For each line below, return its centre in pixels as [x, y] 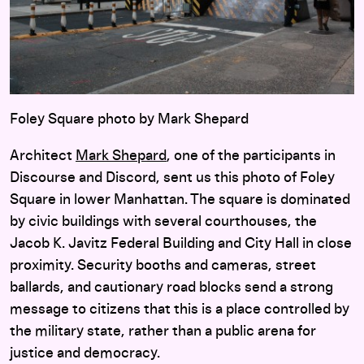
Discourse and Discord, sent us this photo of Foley [172, 178]
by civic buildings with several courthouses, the [163, 222]
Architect [43, 156]
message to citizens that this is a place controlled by [180, 310]
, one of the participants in [251, 156]
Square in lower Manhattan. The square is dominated [180, 200]
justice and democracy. [85, 354]
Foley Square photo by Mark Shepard [129, 120]
